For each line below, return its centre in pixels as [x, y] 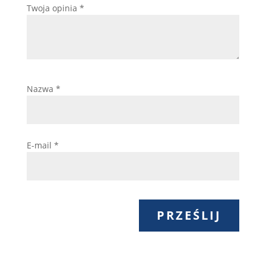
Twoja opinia [53, 8]
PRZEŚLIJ [189, 216]
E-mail [40, 145]
